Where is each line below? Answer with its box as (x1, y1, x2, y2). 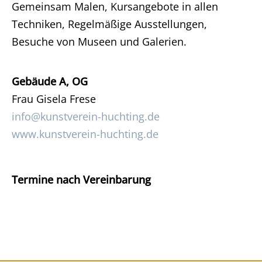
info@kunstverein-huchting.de (12, 109, 160, 123)
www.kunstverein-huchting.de (12, 127, 158, 141)
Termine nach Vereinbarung (12, 173, 151, 187)
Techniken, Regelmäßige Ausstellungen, (12, 17, 207, 31)
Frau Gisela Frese (12, 92, 96, 106)
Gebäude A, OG (12, 74, 88, 88)
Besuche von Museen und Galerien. (12, 35, 187, 49)
